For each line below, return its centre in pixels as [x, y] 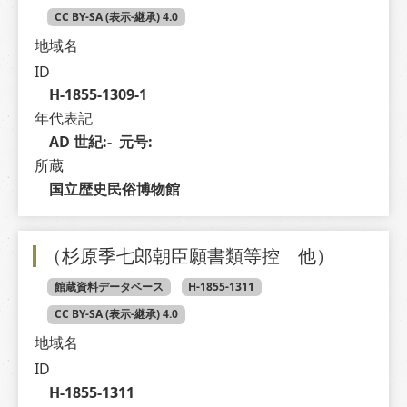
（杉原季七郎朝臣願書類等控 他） [189, 255]
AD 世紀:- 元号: [102, 141]
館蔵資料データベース [109, 286]
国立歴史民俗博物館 [114, 189]
